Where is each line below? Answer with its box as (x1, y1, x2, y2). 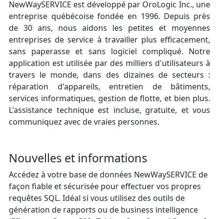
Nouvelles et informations (9, 150, 147, 166)
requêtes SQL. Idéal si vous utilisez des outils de (9, 193, 185, 204)
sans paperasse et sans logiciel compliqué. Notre (9, 46, 210, 57)
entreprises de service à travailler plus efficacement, (9, 34, 210, 45)
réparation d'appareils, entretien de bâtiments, (9, 81, 210, 92)
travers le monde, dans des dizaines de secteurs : (9, 69, 210, 81)
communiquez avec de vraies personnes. (9, 116, 159, 128)
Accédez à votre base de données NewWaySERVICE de (9, 169, 208, 180)
